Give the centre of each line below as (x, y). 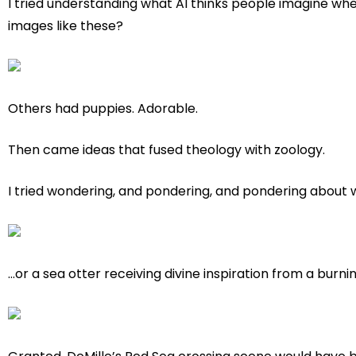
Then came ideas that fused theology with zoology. (166, 150)
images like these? (66, 26)
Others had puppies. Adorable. (103, 109)
